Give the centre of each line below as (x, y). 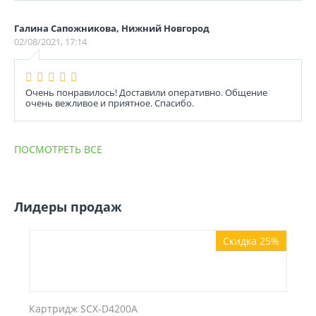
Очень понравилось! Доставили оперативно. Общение (146, 92)
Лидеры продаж (68, 207)
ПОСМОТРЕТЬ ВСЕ (58, 149)
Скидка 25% (251, 241)
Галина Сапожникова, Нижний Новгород (112, 28)
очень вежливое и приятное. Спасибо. (110, 103)
